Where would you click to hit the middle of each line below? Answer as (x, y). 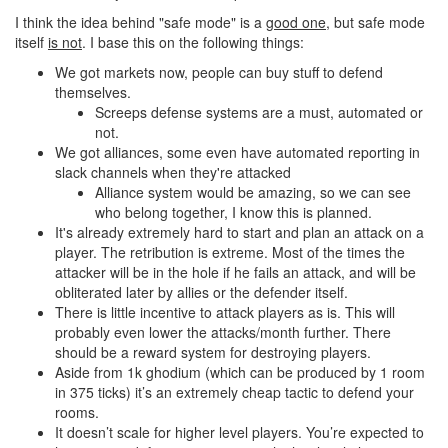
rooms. (77, 412)
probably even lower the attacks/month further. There (223, 332)
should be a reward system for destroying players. (213, 352)
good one (296, 22)
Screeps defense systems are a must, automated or (259, 112)
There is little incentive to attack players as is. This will (225, 312)
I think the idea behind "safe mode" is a (140, 22)
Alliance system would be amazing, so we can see (253, 192)
